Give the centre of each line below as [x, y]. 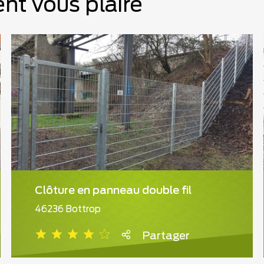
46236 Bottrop [68, 210]
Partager [166, 237]
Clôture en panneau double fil [113, 191]
